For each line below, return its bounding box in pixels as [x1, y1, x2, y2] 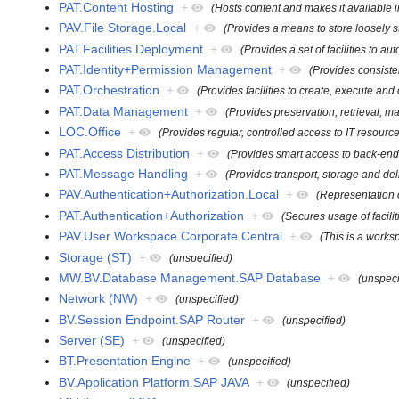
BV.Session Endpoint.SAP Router [59, 312, 246, 327]
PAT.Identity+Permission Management [59, 62, 273, 77]
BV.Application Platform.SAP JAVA [59, 374, 250, 389]
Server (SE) [59, 333, 126, 348]
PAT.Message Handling [59, 166, 189, 181]
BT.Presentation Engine [59, 354, 191, 369]
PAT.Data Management [59, 103, 189, 118]
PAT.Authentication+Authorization [59, 208, 245, 223]
